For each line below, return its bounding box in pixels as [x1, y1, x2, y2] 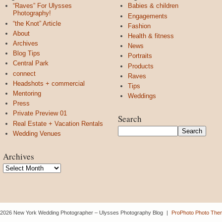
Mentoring [13, 89, 41, 97]
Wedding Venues [13, 129, 61, 137]
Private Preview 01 [13, 110, 67, 117]
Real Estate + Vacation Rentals [13, 119, 103, 127]
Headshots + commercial [13, 79, 85, 87]
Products [128, 62, 154, 70]
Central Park [13, 59, 49, 67]
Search [118, 113, 142, 125]
